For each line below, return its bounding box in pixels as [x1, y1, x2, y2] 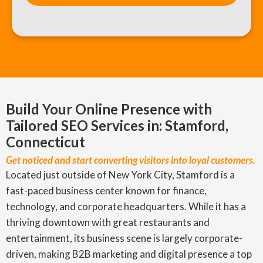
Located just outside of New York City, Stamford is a [6, 168, 235, 181]
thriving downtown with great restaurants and [6, 216, 210, 228]
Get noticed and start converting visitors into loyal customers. [6, 154, 255, 166]
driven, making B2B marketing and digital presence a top [6, 248, 252, 260]
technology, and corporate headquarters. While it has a [6, 200, 246, 213]
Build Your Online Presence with [6, 100, 212, 117]
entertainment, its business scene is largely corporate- [6, 232, 242, 244]
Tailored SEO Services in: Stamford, [6, 117, 228, 134]
